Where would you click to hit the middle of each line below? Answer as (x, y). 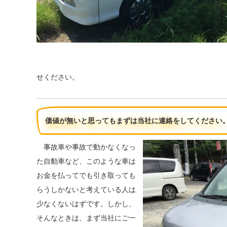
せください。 (58, 77)
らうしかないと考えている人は (86, 190)
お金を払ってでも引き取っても (86, 176)
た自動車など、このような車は (86, 161)
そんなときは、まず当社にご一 (86, 218)
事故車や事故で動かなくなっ (86, 147)
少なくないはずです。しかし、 (86, 204)
